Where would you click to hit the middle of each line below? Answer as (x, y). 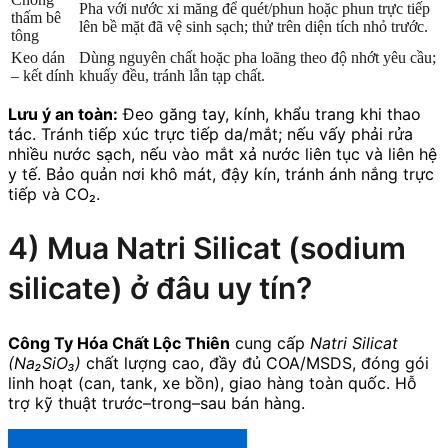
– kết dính (42, 75)
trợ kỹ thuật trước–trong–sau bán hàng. (156, 403)
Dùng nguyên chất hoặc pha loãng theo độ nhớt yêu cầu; (257, 57)
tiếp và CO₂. (54, 193)
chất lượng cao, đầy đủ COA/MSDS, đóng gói (255, 363)
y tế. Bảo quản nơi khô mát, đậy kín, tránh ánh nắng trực (221, 173)
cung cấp (270, 343)
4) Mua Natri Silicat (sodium (207, 248)
